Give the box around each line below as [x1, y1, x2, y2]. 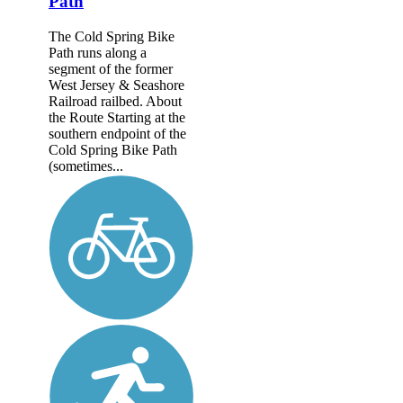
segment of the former [49, 60, 173, 76]
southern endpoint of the [49, 125, 186, 141]
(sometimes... [49, 157, 123, 174]
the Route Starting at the [49, 109, 185, 125]
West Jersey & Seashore [49, 76, 184, 93]
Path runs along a [49, 44, 147, 60]
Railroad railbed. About [49, 93, 182, 109]
